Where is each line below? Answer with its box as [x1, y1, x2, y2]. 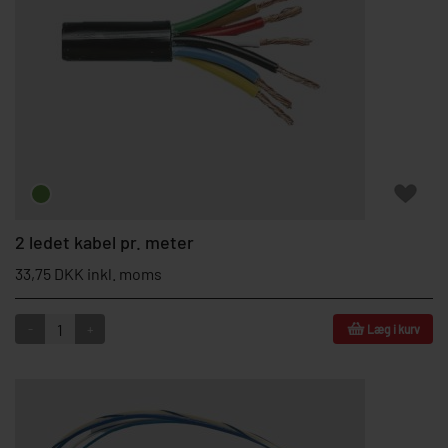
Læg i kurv [366, 322, 420, 336]
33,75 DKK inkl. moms [15, 264, 162, 283]
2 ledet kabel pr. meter [15, 231, 194, 253]
